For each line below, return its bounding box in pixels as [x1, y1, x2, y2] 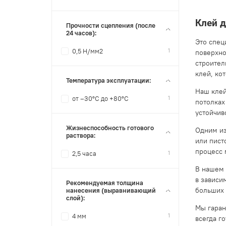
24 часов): [66, 28, 97, 37]
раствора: [66, 131, 96, 140]
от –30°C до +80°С [72, 94, 129, 102]
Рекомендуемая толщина [66, 179, 144, 188]
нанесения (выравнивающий [66, 186, 156, 195]
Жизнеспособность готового [66, 124, 154, 133]
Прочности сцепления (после [66, 21, 156, 30]
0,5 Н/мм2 [72, 47, 103, 55]
